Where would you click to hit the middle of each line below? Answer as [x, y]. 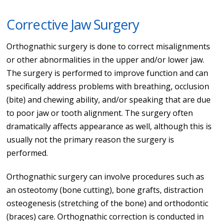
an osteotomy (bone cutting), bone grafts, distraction [105, 190]
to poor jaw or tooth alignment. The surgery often [100, 113]
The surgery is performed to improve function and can [108, 73]
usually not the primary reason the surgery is [91, 139]
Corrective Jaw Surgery [73, 24]
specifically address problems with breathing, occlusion [108, 86]
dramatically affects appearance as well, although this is [109, 126]
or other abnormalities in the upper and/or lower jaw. [106, 59]
